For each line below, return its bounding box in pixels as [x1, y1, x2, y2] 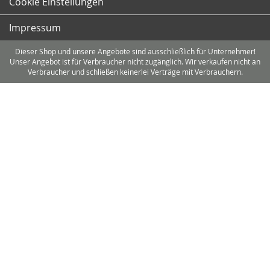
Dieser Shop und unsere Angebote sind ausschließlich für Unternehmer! [14, 46, 256, 56]
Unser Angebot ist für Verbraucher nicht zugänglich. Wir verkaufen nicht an [10, 57, 260, 66]
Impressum [9, 21, 61, 34]
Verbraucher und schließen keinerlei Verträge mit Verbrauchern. [27, 67, 243, 77]
